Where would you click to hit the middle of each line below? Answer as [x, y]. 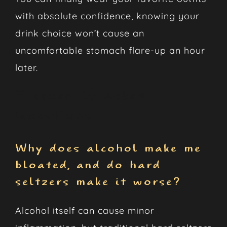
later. [26, 67]
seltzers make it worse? [98, 182]
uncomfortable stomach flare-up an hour [110, 50]
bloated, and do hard [88, 165]
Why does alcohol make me [108, 148]
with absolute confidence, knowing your [107, 16]
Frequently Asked [81, 96]
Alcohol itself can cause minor [85, 211]
